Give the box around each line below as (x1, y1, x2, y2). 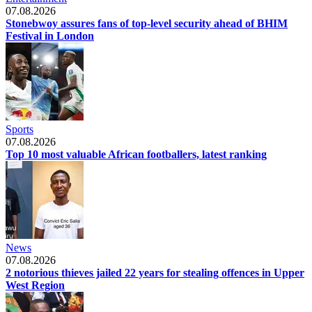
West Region (6, 279, 65, 291)
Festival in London (6, 29, 94, 42)
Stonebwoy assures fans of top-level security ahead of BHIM (6, 17, 288, 29)
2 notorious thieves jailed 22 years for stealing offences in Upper (6, 266, 304, 279)
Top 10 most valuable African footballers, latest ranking (6, 148, 267, 160)
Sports (6, 123, 33, 135)
